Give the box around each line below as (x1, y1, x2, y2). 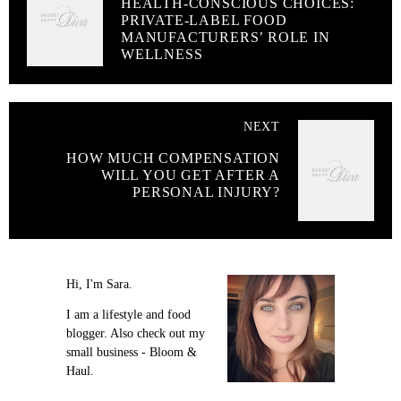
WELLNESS (121, 47, 203, 63)
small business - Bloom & (66, 346, 197, 360)
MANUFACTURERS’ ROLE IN (121, 30, 330, 46)
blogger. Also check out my (66, 327, 205, 341)
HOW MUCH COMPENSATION (66, 150, 280, 166)
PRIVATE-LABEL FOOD (121, 13, 287, 29)
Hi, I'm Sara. (66, 277, 132, 292)
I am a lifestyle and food (66, 308, 191, 322)
